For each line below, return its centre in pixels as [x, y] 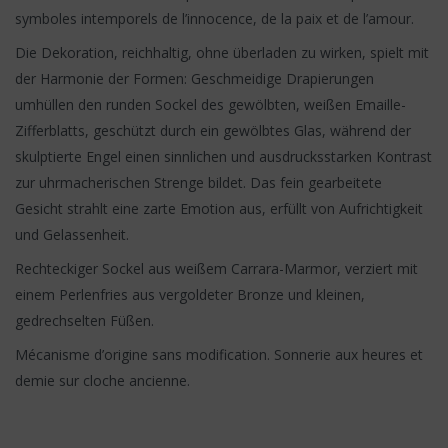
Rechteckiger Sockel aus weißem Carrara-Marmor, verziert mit [216, 269]
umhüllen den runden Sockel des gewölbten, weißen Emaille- [210, 105]
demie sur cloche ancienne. [102, 381]
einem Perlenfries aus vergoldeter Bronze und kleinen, [190, 295]
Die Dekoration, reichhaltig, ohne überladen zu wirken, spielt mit [222, 53]
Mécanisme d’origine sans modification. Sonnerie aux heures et [219, 355]
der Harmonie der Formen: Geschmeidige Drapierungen [194, 79]
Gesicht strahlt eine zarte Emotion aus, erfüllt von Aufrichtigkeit [219, 209]
